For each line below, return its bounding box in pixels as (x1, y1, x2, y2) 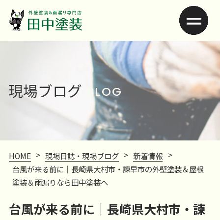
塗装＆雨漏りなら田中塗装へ (12, 176, 109, 188)
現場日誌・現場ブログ (45, 150, 119, 161)
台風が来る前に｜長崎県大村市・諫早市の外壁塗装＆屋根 (12, 163, 204, 174)
